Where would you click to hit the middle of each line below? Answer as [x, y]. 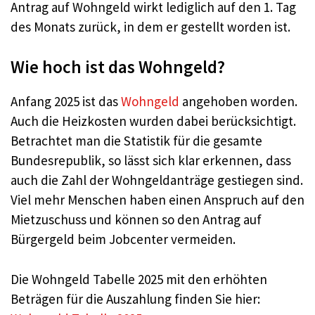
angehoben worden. [238, 102]
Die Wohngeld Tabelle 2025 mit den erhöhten [139, 279]
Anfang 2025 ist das [66, 102]
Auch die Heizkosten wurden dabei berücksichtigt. [153, 121]
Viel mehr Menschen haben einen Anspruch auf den [157, 200]
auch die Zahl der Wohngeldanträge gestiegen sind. [157, 180]
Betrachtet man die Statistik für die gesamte [136, 141]
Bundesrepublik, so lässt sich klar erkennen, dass [151, 161]
